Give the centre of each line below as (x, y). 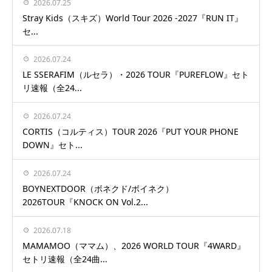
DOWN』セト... (53, 145)
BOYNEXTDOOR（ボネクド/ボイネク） (98, 189)
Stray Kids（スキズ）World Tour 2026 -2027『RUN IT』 (133, 18)
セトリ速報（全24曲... (65, 259)
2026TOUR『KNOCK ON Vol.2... (85, 202)
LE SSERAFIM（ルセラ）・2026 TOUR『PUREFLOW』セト (136, 75)
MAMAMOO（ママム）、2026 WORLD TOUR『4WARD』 (134, 245)
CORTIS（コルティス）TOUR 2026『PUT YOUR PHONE (131, 132)
